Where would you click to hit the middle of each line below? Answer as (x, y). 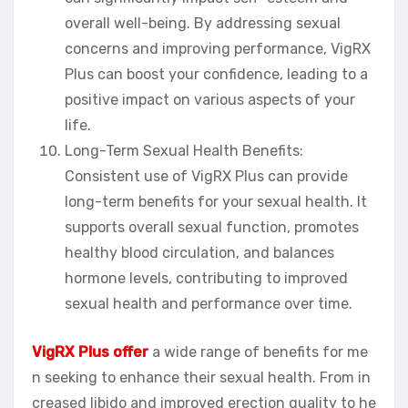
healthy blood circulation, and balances (199, 253)
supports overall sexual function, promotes (212, 228)
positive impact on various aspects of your (210, 100)
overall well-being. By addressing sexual (203, 24)
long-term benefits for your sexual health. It (216, 202)
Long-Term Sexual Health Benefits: (184, 151)
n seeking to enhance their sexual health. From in (201, 378)
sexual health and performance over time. (209, 304)
